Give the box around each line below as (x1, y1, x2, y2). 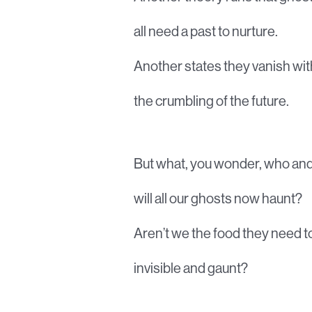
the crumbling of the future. (134, 92, 289, 109)
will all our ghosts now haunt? (134, 189, 302, 207)
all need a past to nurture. (134, 22, 278, 40)
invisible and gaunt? (134, 259, 248, 276)
